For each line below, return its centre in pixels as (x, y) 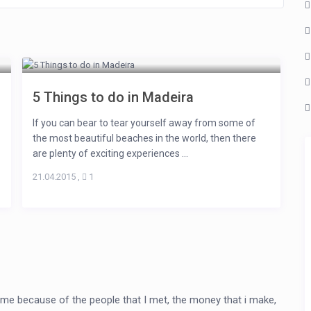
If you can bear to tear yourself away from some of (144, 123)
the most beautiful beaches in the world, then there (144, 138)
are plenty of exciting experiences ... (110, 154)
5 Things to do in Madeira (113, 98)
